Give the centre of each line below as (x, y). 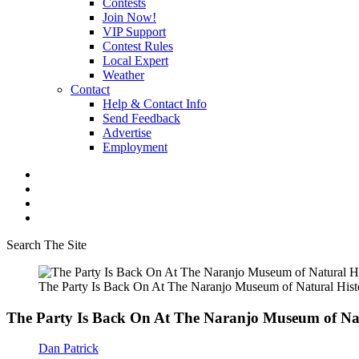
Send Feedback (141, 118)
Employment (135, 147)
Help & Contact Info (155, 104)
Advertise (127, 133)
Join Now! (129, 17)
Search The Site (46, 245)
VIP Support (134, 32)
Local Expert (135, 61)
